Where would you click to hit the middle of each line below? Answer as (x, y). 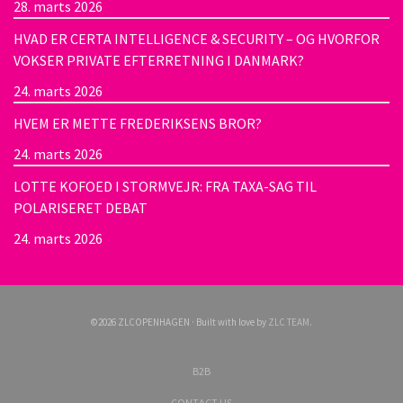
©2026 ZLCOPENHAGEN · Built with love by (179, 322)
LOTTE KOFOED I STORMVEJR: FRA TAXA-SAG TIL (165, 186)
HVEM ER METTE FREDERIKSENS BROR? (138, 123)
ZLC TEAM (289, 322)
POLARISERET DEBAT (81, 207)
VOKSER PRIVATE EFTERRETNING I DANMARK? (159, 60)
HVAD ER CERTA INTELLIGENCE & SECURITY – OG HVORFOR (197, 38)
